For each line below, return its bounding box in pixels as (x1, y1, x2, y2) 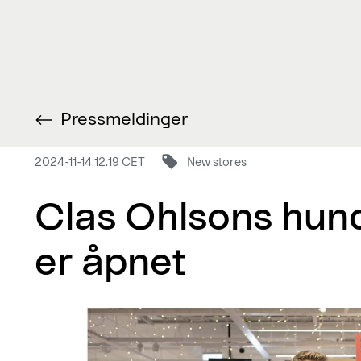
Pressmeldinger (60, 107, 189, 129)
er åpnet (35, 237, 186, 283)
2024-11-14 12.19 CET (35, 154, 145, 168)
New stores (187, 154, 247, 168)
